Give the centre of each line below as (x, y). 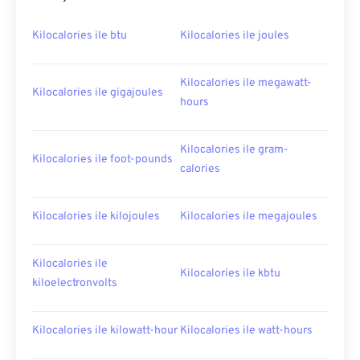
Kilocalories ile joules (235, 36)
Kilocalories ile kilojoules (96, 217)
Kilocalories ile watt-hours (246, 331)
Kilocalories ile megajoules (249, 217)
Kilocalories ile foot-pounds (102, 160)
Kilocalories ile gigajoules (98, 93)
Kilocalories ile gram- (234, 150)
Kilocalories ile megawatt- (246, 83)
